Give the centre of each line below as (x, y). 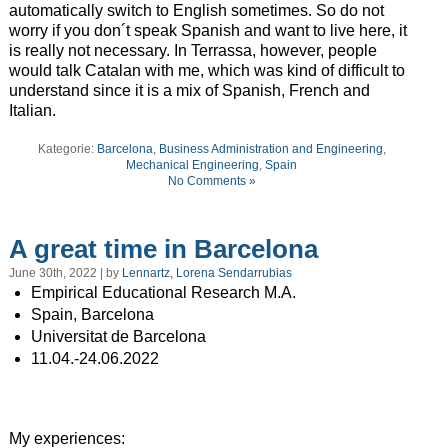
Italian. (32, 111)
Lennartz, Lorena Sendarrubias (206, 273)
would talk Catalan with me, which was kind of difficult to (206, 71)
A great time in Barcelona (163, 248)
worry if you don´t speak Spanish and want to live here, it (207, 31)
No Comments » (211, 181)
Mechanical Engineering (193, 165)
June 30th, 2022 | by (65, 273)
